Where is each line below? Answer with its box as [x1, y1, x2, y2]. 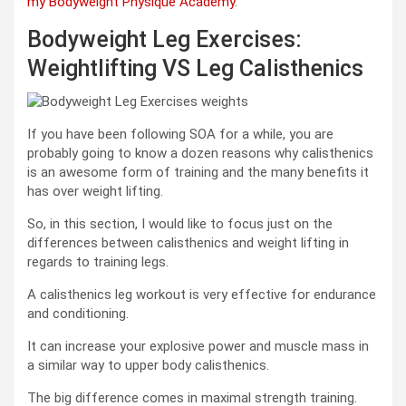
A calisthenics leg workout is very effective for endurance [27, 286, 376, 304]
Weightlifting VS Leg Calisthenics [27, 55, 363, 82]
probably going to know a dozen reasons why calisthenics [27, 145, 373, 162]
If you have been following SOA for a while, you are [27, 126, 333, 143]
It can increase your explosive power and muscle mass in [27, 338, 369, 355]
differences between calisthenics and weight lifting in [27, 235, 349, 252]
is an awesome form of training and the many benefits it [27, 164, 369, 181]
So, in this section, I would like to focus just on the [27, 216, 333, 233]
